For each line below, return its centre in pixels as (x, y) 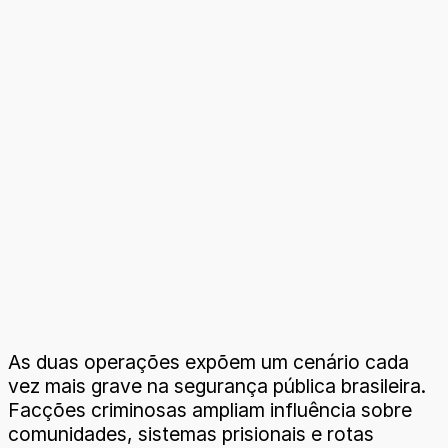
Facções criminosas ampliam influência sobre (210, 410)
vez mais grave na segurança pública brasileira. (217, 386)
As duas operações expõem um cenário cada (208, 362)
